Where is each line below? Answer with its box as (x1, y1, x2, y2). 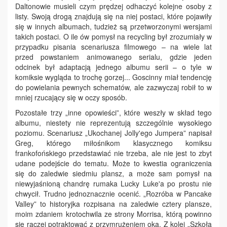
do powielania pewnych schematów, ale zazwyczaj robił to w (15, 82, 212, 92)
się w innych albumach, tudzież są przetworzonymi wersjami (15, 21, 212, 31)
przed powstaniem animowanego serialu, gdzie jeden (15, 51, 212, 62)
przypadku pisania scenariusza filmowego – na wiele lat (15, 41, 212, 52)
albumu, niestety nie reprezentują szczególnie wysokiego (15, 117, 212, 128)
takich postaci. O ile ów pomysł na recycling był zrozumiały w (15, 31, 212, 42)
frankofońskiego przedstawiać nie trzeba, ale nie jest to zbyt (15, 147, 212, 158)
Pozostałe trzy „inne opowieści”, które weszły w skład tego (15, 107, 212, 118)
